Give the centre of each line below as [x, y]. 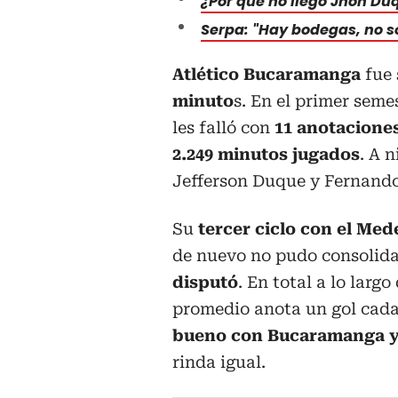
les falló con [221, 127]
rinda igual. [219, 362]
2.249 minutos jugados [266, 154]
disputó [205, 282]
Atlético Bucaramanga [267, 74]
